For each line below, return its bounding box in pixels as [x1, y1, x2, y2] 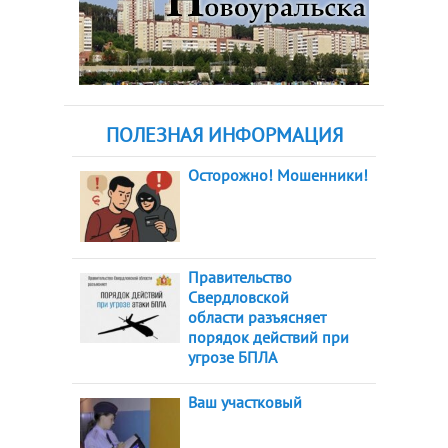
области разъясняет [188, 307, 326, 328]
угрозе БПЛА [188, 347, 277, 368]
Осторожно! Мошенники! [188, 165, 368, 185]
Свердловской [188, 287, 289, 308]
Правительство [188, 267, 292, 288]
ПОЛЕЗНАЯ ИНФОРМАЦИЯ [105, 122, 343, 148]
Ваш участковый [188, 392, 302, 413]
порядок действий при [188, 327, 349, 348]
